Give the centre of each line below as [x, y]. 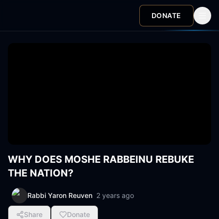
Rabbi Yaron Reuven [60, 195]
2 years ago [115, 195]
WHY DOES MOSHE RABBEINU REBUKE [101, 159]
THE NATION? [41, 173]
